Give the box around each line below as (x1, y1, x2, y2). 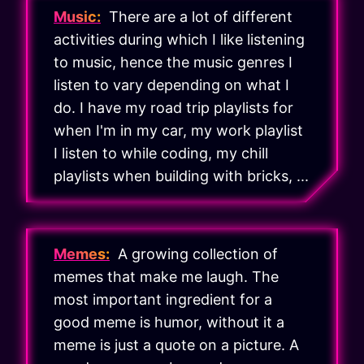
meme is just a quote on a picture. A (54, 336, 299, 354)
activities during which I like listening (54, 31, 305, 49)
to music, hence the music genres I (54, 54, 292, 71)
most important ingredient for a (54, 291, 272, 309)
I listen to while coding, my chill (54, 145, 268, 162)
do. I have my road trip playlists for (54, 99, 293, 117)
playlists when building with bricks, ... (54, 167, 309, 185)
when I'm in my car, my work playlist (54, 122, 303, 140)
